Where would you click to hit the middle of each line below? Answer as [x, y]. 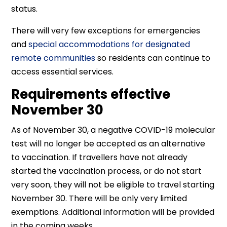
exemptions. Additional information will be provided [113, 212]
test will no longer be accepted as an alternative [108, 144]
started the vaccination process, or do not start [107, 171]
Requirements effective [91, 94]
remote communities [53, 58]
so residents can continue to [153, 58]
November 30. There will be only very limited [99, 198]
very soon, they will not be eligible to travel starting [113, 185]
